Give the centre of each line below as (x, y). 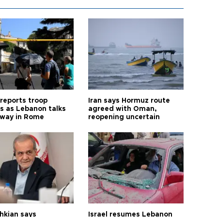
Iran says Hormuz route (129, 101)
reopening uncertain (124, 117)
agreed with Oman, (123, 109)
